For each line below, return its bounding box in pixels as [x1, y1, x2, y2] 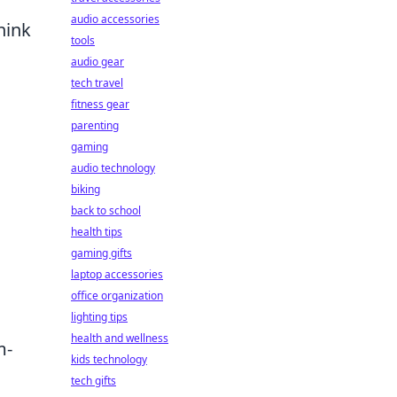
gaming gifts [71, 245, 132, 261]
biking [71, 182, 100, 197]
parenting [71, 118, 119, 133]
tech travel [71, 75, 123, 90]
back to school [71, 203, 141, 218]
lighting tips [71, 309, 128, 324]
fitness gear [71, 97, 129, 112]
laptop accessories [71, 267, 163, 282]
